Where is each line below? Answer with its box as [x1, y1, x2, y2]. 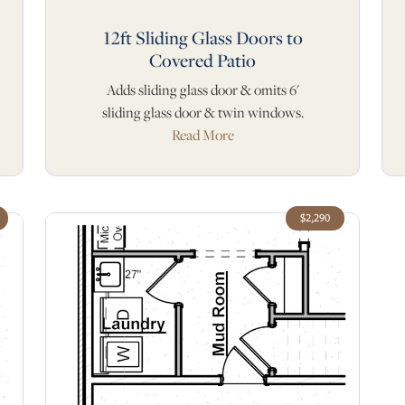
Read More [171, 126, 234, 146]
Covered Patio [149, 48, 256, 73]
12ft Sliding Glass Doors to [102, 25, 303, 51]
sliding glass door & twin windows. [101, 103, 304, 123]
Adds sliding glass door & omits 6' [106, 80, 299, 100]
